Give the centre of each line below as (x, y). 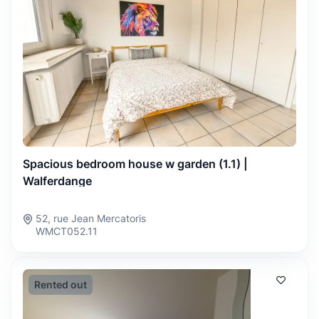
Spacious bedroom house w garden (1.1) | (135, 163)
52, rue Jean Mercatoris (91, 218)
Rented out (61, 284)
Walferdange (57, 181)
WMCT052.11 (67, 231)
